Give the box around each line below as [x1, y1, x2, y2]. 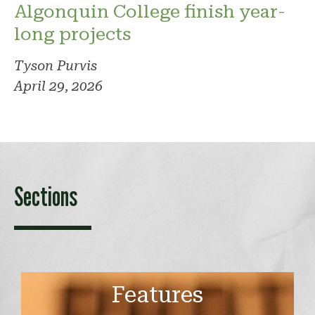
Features [112, 281, 203, 309]
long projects [14, 23, 131, 45]
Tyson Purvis [14, 58, 97, 75]
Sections [14, 180, 77, 213]
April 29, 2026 [14, 78, 103, 95]
